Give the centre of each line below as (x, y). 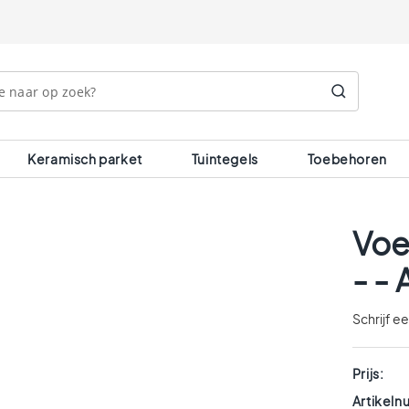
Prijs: (368, 373)
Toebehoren (347, 159)
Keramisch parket (85, 159)
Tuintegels (225, 159)
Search (370, 52)
